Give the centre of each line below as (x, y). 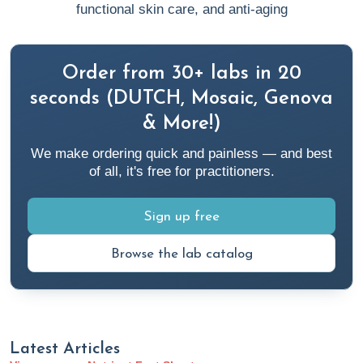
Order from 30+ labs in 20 (181, 74)
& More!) (181, 124)
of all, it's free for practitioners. (181, 172)
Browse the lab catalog (181, 254)
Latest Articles (65, 350)
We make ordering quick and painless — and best (181, 154)
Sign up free (181, 217)
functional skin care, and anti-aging (181, 10)
